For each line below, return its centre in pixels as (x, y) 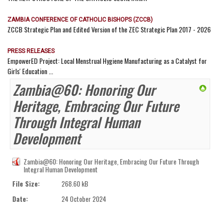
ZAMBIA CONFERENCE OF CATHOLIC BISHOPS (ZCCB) (80, 19)
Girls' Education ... (30, 71)
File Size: (26, 183)
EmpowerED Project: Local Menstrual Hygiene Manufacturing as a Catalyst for (107, 60)
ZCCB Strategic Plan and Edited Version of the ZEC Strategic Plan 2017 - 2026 (109, 29)
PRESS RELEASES (31, 51)
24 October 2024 (84, 198)
